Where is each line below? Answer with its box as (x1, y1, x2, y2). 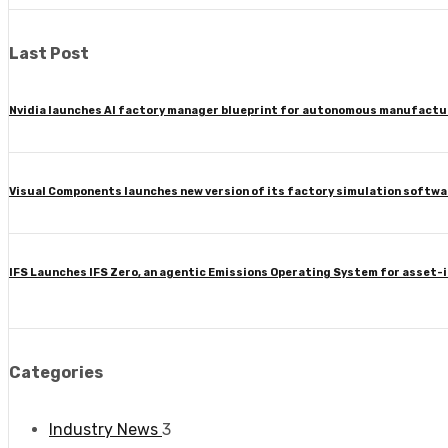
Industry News (49, 419, 162, 439)
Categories (9, 362, 103, 382)
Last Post (9, 44, 89, 63)
